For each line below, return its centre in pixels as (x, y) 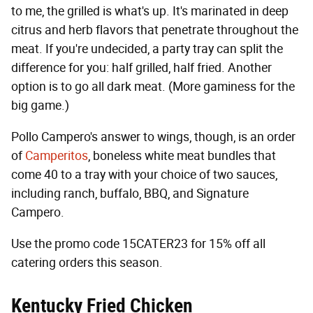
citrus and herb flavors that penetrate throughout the (155, 30)
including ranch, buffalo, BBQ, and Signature (130, 194)
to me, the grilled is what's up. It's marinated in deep (150, 12)
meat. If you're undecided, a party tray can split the (147, 49)
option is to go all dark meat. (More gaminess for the (153, 87)
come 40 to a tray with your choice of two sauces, (144, 175)
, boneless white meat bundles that (182, 156)
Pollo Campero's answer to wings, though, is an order (153, 137)
